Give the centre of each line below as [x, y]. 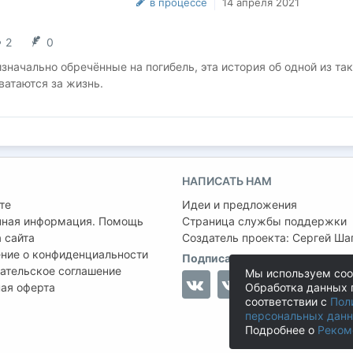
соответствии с [288, 301]
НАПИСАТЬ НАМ [227, 181]
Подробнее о [281, 330]
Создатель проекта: [237, 238]
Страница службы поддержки [264, 221]
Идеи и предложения [240, 204]
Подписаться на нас [237, 258]
